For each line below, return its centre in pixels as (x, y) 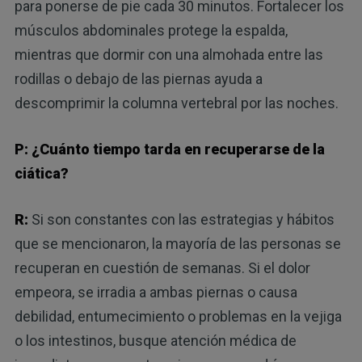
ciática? (41, 173)
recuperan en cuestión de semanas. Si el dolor (162, 267)
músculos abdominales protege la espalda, (151, 30)
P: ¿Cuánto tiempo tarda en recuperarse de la (169, 149)
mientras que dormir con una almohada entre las (168, 54)
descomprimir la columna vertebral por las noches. (176, 103)
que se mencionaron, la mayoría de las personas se (177, 243)
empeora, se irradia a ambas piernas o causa (156, 292)
